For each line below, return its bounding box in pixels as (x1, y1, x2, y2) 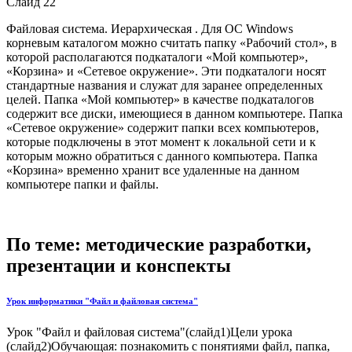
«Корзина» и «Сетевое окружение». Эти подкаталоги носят (6, 64, 326, 78)
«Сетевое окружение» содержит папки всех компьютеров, (6, 120, 319, 134)
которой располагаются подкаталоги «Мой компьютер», (6, 49, 308, 64)
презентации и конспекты (6, 255, 231, 276)
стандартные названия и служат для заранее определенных (6, 78, 323, 92)
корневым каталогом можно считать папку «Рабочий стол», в (6, 35, 337, 49)
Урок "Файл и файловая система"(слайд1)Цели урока (6, 324, 292, 339)
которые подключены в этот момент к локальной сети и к (6, 134, 316, 148)
